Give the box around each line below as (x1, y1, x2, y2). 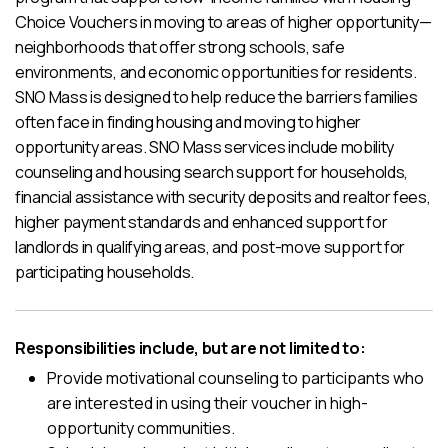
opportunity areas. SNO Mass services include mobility (15, 136, 395, 158)
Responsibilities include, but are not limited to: (15, 337, 366, 359)
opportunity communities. (47, 417, 235, 439)
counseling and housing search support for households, (15, 161, 409, 183)
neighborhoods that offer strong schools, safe (15, 36, 345, 58)
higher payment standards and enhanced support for (15, 211, 388, 233)
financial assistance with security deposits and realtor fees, (15, 186, 431, 208)
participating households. (15, 261, 194, 283)
